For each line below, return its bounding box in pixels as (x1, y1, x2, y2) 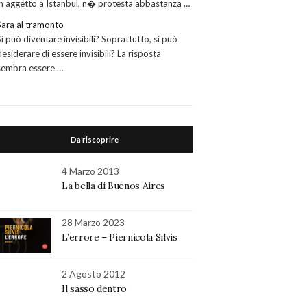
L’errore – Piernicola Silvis (62, 230, 177, 243)
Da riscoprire (71, 134, 119, 144)
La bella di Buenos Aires (62, 179, 165, 192)
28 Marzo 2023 (62, 216, 125, 228)
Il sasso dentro (62, 282, 127, 295)
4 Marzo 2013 (62, 164, 120, 177)
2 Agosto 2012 (62, 267, 126, 280)
